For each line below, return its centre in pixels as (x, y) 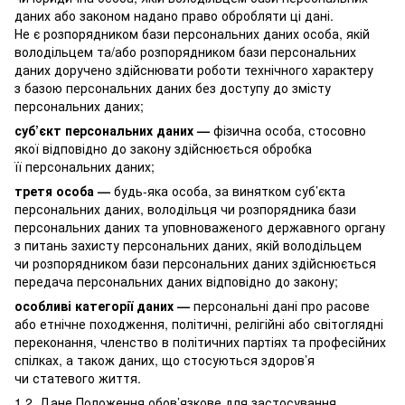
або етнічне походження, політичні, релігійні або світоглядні (199, 323)
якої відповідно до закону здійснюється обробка (163, 148)
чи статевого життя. (78, 377)
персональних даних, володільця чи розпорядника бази (185, 208)
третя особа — (62, 190)
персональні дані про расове (280, 305)
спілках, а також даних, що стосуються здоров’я (165, 359)
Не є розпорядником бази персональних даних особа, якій (192, 33)
